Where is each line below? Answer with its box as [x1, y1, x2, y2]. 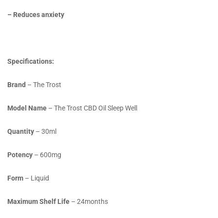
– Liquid [23, 174, 49, 182]
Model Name [7, 104, 47, 112]
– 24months [70, 198, 108, 206]
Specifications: [7, 57, 54, 66]
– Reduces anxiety [7, 11, 64, 19]
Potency [7, 151, 33, 159]
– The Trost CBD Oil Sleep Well [47, 104, 137, 112]
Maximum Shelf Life [7, 198, 70, 206]
